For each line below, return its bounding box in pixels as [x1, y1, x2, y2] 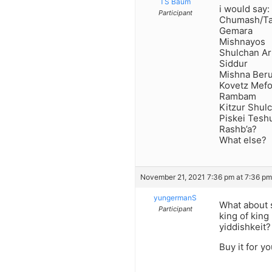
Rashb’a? [219, 123, 257, 135]
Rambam [219, 90, 256, 102]
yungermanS [154, 193, 197, 203]
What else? [219, 134, 267, 146]
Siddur [219, 57, 248, 69]
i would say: [219, 2, 270, 15]
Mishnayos [219, 35, 265, 47]
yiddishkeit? [219, 221, 271, 233]
